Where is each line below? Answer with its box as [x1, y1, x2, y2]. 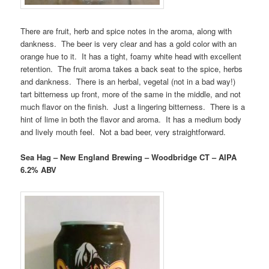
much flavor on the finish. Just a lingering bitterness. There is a [20, 100, 246, 112]
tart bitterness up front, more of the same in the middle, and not [20, 88, 241, 100]
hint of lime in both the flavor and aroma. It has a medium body [20, 113, 242, 125]
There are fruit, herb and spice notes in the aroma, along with [20, 25, 232, 37]
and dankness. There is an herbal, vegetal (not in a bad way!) [20, 75, 236, 87]
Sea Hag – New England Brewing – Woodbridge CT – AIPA [20, 151, 237, 163]
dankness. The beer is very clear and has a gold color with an [20, 37, 237, 49]
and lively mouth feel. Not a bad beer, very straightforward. [20, 125, 226, 138]
